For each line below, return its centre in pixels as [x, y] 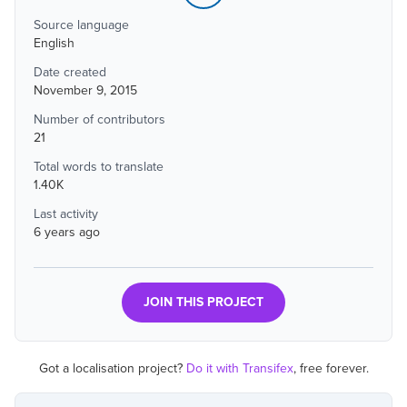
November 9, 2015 [85, 90]
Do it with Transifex [239, 368]
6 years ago [67, 232]
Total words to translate [99, 167]
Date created [70, 72]
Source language [81, 25]
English [54, 43]
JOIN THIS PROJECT [203, 302]
